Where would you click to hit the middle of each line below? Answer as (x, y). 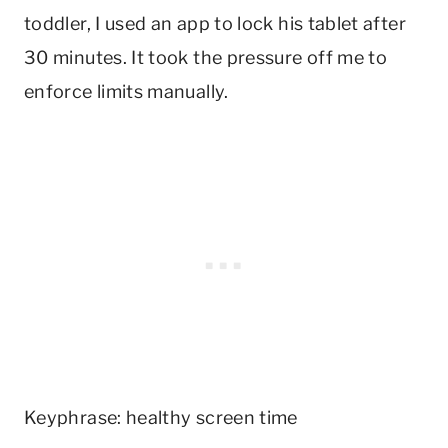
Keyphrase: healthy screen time (161, 417)
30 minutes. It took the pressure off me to (206, 57)
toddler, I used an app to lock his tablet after (215, 23)
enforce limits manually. (126, 91)
